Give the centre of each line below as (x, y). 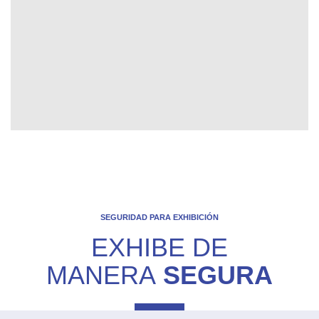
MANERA (105, 275)
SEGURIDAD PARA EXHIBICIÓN (159, 217)
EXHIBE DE (159, 247)
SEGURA (218, 275)
